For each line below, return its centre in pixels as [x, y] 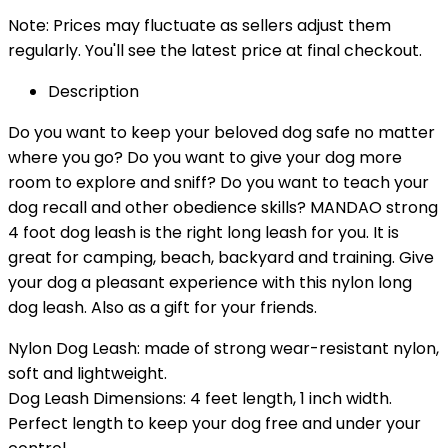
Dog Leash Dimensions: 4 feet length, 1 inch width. [200, 398]
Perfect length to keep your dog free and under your [214, 423]
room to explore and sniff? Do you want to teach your [218, 182]
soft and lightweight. [87, 373]
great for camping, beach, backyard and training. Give [221, 257]
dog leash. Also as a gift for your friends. [162, 307]
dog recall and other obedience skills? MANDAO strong [223, 207]
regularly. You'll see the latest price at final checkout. [215, 50]
